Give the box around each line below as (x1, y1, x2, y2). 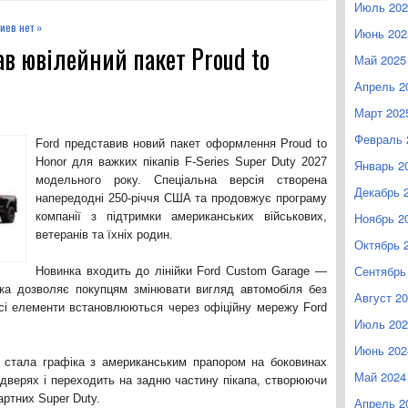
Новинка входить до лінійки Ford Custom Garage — (36, 264, 327, 278)
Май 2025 (354, 51, 406, 68)
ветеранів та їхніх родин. (36, 228, 173, 241)
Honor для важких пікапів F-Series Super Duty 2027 (36, 155, 327, 168)
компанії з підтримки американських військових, (36, 209, 327, 223)
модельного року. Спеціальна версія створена (36, 173, 327, 187)
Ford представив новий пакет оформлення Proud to (36, 137, 327, 150)
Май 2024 (354, 368, 406, 385)
